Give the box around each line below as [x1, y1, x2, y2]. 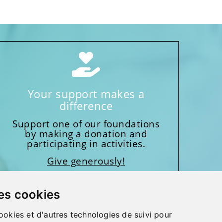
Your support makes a [27, 86, 145, 101]
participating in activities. [27, 137, 145, 150]
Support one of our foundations [12, 117, 160, 130]
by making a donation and [25, 127, 147, 140]
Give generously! [47, 154, 125, 167]
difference [59, 98, 112, 113]
